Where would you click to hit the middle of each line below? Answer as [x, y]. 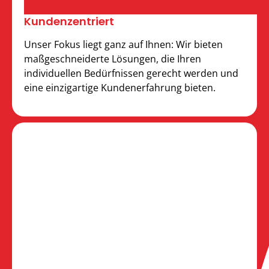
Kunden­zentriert [69, 21]
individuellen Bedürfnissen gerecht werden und [131, 73]
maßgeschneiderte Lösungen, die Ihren [113, 59]
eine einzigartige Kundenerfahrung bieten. [120, 87]
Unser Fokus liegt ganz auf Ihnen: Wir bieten [123, 44]
